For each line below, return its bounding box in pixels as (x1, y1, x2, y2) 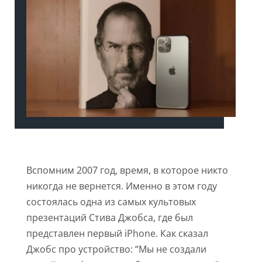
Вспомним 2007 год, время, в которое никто (26, 164, 228, 177)
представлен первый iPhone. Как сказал (26, 227, 208, 240)
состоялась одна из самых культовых (26, 195, 196, 209)
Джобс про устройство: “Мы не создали (26, 243, 206, 256)
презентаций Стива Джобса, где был (26, 211, 193, 225)
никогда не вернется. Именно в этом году (26, 180, 217, 193)
